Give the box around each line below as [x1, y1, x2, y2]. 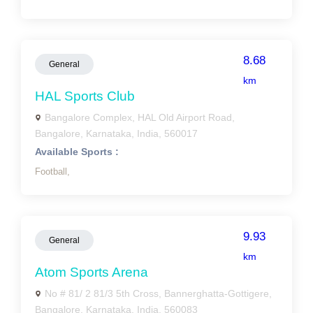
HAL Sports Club [35, 89, 135, 103]
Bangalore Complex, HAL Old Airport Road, [45, 112, 235, 123]
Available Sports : [35, 146, 119, 157]
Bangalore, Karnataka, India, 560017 [35, 128, 198, 139]
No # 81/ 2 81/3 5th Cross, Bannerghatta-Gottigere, [45, 288, 272, 299]
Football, [35, 166, 70, 177]
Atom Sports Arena [35, 265, 148, 279]
